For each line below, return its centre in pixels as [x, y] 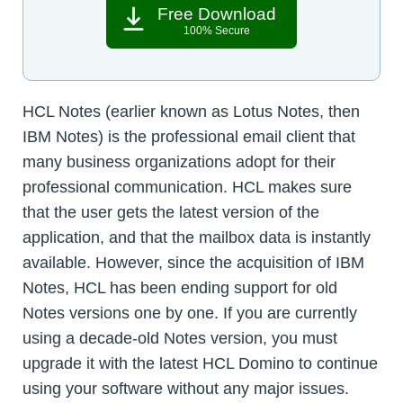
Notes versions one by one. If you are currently [190, 313]
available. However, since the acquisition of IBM [193, 263]
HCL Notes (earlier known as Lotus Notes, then [191, 112]
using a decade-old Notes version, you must [180, 339]
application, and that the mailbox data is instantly [197, 238]
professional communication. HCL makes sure [187, 188]
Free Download [217, 14]
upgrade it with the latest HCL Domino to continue [200, 364]
